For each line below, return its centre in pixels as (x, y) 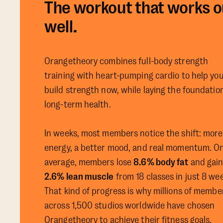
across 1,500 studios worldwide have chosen (130, 206)
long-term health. (78, 105)
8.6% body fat (161, 162)
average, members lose (89, 162)
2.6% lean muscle (79, 177)
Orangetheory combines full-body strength (126, 61)
